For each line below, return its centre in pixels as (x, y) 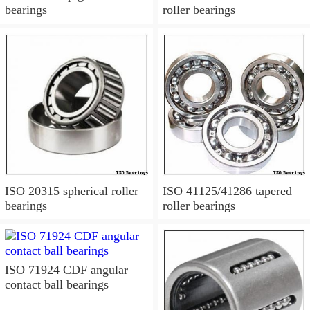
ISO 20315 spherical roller (72, 191)
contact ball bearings (57, 285)
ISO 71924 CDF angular (66, 270)
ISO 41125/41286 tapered (227, 191)
